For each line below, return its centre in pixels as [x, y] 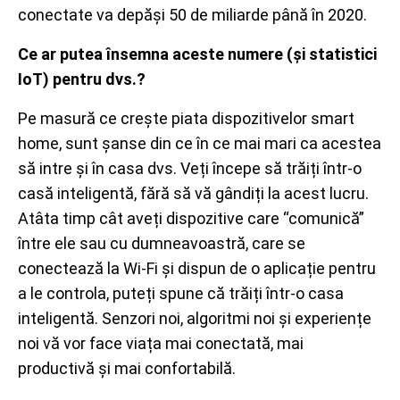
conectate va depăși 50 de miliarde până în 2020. [192, 15]
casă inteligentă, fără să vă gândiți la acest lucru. [193, 193]
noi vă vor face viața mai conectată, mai [161, 343]
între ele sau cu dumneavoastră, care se [162, 243]
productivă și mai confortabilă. [127, 368]
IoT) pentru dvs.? [82, 79]
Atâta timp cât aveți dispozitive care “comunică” [191, 218]
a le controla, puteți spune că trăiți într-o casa [181, 293]
